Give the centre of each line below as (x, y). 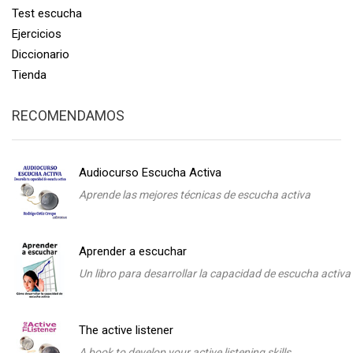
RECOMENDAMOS (68, 115)
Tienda (29, 74)
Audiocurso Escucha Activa (150, 172)
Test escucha (47, 13)
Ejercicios (37, 33)
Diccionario (41, 54)
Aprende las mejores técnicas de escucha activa (195, 194)
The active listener (126, 330)
